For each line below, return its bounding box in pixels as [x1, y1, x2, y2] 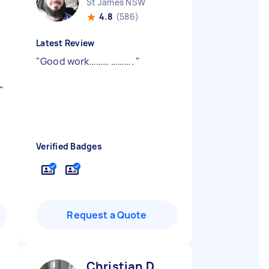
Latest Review [36, 37, 95, 49]
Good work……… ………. [40, 55, 136, 68]
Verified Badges [36, 141, 102, 152]
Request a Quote [67, 208, 147, 222]
